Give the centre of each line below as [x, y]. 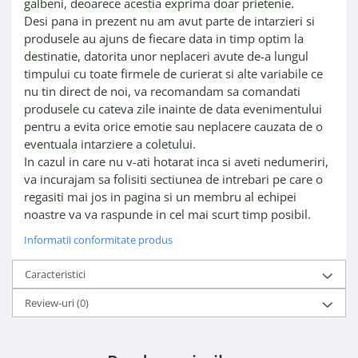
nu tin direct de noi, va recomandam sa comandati [162, 91]
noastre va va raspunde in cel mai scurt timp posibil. [169, 215]
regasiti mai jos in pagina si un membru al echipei [160, 197]
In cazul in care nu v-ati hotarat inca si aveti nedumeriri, [176, 162]
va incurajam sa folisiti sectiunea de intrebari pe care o [173, 179]
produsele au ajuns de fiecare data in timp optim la [164, 39]
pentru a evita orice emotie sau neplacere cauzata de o [173, 127]
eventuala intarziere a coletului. [110, 144]
